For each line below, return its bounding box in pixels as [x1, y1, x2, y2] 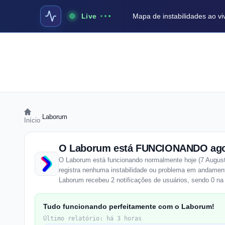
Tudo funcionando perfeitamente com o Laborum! [43, 202, 214, 210]
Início [24, 117, 40, 124]
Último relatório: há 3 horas [43, 215, 142, 222]
